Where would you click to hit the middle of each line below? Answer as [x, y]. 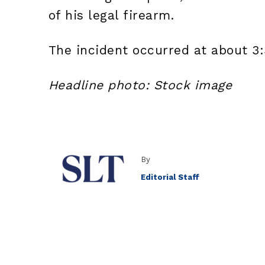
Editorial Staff [170, 177]
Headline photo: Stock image [140, 85]
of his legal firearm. [111, 15]
